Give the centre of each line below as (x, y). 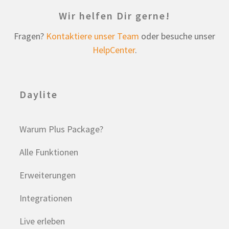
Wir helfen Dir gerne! (114, 15)
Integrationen (46, 198)
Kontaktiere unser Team (93, 36)
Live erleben (42, 221)
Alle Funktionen (49, 152)
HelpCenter (113, 50)
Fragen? (30, 36)
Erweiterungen (48, 175)
